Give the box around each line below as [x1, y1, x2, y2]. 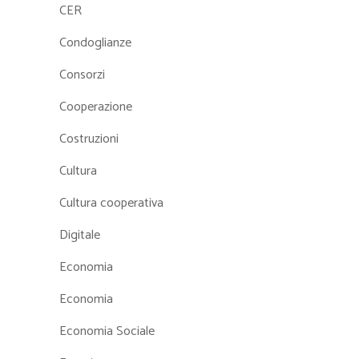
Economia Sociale [59, 321, 155, 343]
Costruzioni [59, 128, 119, 151]
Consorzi [59, 64, 105, 87]
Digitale [59, 224, 100, 247]
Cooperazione [59, 96, 132, 119]
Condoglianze [59, 32, 131, 54]
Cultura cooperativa [59, 192, 163, 215]
